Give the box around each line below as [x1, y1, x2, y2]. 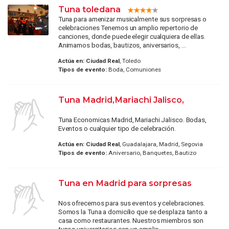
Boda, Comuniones [106, 66, 161, 74]
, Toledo [119, 57, 141, 65]
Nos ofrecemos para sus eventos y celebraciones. [58, 199, 205, 208]
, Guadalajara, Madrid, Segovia [119, 141, 203, 148]
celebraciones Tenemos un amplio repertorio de [58, 23, 198, 32]
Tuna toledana [58, 4, 121, 14]
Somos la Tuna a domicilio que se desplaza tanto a [58, 208, 208, 216]
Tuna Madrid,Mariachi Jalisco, [58, 95, 184, 105]
